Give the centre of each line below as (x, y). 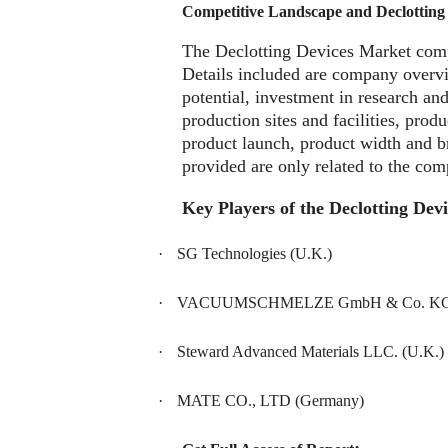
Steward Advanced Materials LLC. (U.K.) (310, 351)
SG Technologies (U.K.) (254, 253)
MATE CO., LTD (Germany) (270, 401)
